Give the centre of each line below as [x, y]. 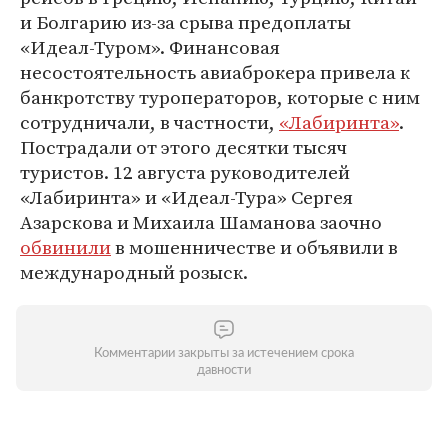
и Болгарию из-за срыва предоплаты [185, 22]
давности [224, 370]
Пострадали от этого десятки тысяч [183, 147]
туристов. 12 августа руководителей [185, 172]
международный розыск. [134, 272]
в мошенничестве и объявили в [254, 247]
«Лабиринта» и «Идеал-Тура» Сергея [186, 197]
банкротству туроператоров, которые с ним [220, 97]
